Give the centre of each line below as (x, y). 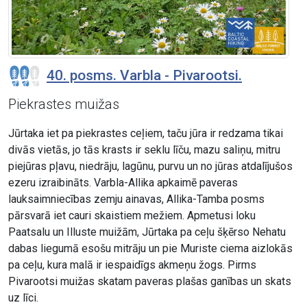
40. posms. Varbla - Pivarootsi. (144, 76)
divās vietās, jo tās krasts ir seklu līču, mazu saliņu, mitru (144, 150)
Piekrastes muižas (64, 105)
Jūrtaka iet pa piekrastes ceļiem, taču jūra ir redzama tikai (146, 134)
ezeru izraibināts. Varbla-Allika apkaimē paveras (123, 183)
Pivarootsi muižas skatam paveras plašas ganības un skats (150, 282)
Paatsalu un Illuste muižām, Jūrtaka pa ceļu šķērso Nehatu (147, 232)
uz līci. (23, 298)
